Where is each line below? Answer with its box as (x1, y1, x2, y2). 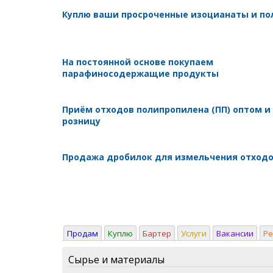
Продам (67, 227, 98, 239)
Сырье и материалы (68, 252, 165, 266)
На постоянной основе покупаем (62, 55, 213, 68)
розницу (62, 115, 101, 127)
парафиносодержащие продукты (62, 67, 219, 79)
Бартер (143, 227, 171, 239)
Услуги (181, 227, 207, 239)
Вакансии (216, 227, 253, 239)
